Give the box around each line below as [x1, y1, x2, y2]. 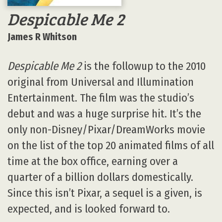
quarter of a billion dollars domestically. [7, 170, 193, 184]
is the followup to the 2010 [81, 59, 206, 73]
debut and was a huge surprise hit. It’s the [7, 107, 201, 120]
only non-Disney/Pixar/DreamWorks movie [7, 122, 205, 136]
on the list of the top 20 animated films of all [7, 138, 214, 152]
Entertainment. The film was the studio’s [7, 91, 194, 105]
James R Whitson [7, 31, 77, 43]
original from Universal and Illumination [7, 75, 194, 89]
